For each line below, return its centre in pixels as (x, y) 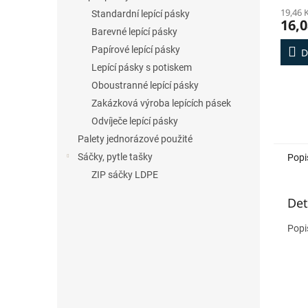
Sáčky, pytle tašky (115, 157)
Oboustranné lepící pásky (145, 85)
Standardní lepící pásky (141, 14)
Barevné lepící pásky (134, 32)
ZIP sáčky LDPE (125, 175)
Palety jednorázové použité (135, 139)
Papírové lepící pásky (136, 49)
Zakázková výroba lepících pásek (161, 103)
